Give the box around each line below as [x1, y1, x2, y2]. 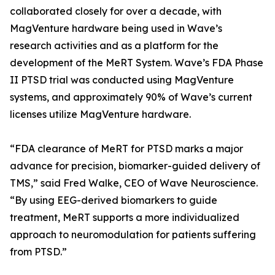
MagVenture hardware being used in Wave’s [10, 22, 222, 34]
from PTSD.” [10, 246, 67, 258]
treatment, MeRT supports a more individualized [10, 211, 239, 223]
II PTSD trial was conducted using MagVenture [10, 74, 234, 86]
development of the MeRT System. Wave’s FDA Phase [10, 56, 263, 69]
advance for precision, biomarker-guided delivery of [10, 160, 260, 172]
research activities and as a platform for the [10, 39, 219, 52]
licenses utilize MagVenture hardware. [10, 108, 191, 120]
